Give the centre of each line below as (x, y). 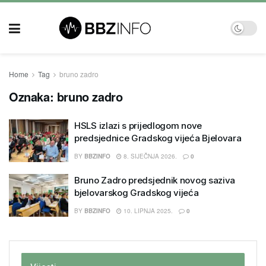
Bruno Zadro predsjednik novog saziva (155, 180)
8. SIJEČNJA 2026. (149, 156)
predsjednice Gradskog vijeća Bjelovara (158, 138)
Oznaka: (33, 96)
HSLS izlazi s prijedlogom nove (138, 126)
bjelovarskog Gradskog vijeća (137, 193)
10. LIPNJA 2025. (147, 211)
